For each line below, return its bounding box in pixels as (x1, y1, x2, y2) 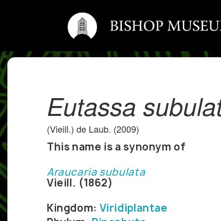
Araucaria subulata (47, 165, 146, 179)
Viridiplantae (99, 201, 168, 215)
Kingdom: (47, 201, 100, 215)
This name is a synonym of (47, 140, 186, 154)
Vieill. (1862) (47, 176, 113, 190)
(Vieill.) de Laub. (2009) (47, 122, 139, 136)
